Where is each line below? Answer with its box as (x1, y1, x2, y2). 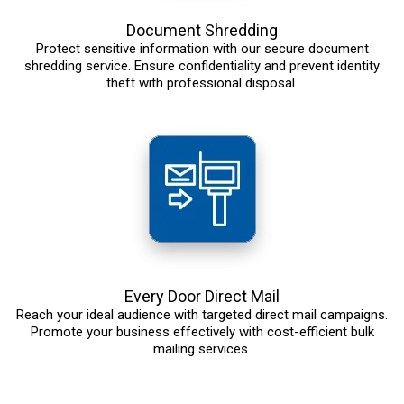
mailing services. (153, 341, 251, 358)
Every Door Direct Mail (124, 287, 280, 307)
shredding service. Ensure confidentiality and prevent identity (24, 58, 380, 75)
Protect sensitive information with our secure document (35, 41, 369, 58)
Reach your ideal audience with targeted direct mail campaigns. (16, 307, 388, 324)
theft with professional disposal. (106, 75, 298, 92)
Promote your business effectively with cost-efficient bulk (30, 324, 374, 341)
